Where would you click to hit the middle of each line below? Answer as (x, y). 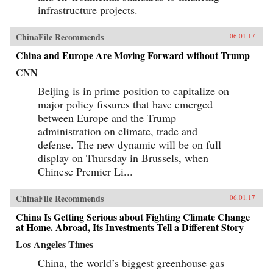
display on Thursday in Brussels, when (123, 158)
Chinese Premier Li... (85, 171)
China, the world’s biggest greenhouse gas (131, 262)
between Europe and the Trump (107, 117)
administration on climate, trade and (118, 131)
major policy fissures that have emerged (125, 104)
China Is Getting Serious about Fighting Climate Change (133, 216)
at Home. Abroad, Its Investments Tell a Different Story (130, 227)
